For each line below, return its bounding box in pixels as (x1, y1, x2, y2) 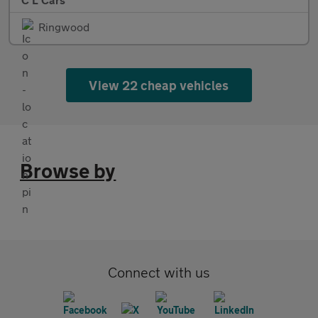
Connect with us (108, 263, 210, 280)
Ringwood (38, 19, 89, 33)
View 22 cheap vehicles (89, 77, 229, 93)
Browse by (20, 158, 116, 182)
